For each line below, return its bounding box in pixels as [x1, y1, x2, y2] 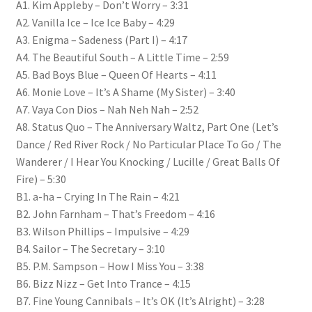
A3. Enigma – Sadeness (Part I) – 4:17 [15, 33, 187, 47]
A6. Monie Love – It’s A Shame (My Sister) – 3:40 [15, 85, 235, 100]
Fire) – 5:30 [15, 172, 66, 187]
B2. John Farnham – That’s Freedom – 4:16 [15, 207, 215, 221]
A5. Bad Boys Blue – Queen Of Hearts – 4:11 [15, 68, 217, 82]
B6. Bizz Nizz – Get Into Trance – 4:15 [15, 276, 191, 291]
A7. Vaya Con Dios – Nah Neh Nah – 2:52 [15, 102, 198, 117]
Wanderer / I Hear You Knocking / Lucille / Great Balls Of [15, 155, 280, 169]
